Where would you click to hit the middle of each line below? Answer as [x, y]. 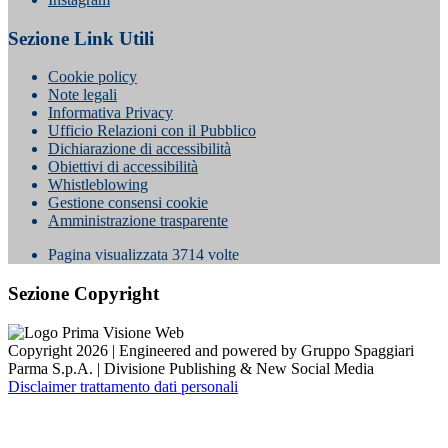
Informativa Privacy [110, 113]
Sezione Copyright [83, 294]
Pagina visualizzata [110, 255]
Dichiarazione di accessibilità [139, 149]
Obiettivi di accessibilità [123, 167]
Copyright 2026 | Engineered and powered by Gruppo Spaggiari [211, 350]
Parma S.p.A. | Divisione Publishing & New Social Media [191, 368]
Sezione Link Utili [81, 38]
